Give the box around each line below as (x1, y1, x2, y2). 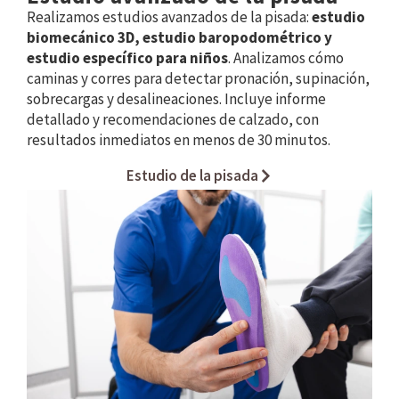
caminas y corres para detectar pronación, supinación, (27, 69, 370, 89)
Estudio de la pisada (126, 166, 258, 186)
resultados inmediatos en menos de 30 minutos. (27, 130, 330, 151)
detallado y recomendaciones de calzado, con (27, 110, 319, 130)
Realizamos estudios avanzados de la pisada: (27, 7, 312, 28)
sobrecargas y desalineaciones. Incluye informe (27, 89, 326, 110)
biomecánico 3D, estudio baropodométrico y (27, 28, 332, 48)
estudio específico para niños (27, 48, 228, 69)
